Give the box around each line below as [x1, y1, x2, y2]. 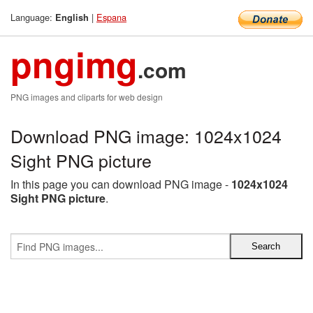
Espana [96, 10, 126, 24]
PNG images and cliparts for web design [10, 91, 163, 103]
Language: [10, 10, 55, 24]
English [55, 11, 89, 24]
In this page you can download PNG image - [10, 176, 231, 192]
